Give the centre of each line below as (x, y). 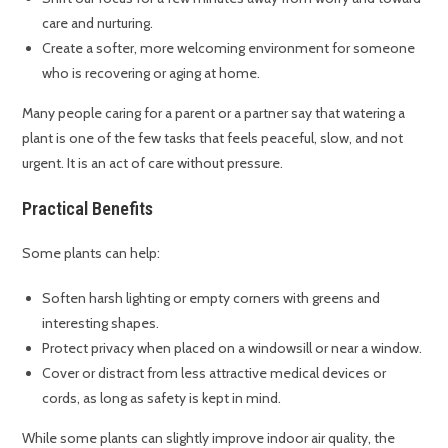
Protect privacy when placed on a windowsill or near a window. (232, 348)
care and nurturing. (98, 23)
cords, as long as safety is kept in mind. (162, 398)
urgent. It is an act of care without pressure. (153, 163)
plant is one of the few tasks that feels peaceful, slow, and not (213, 138)
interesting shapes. (101, 323)
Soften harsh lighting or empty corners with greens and (211, 298)
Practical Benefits (88, 209)
